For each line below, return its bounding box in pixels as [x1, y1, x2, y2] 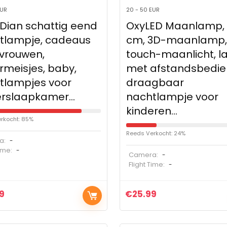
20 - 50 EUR [126, 6, 160, 14]
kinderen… [126, 104, 177, 119]
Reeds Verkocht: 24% [126, 129, 185, 138]
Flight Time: [128, 160, 166, 170]
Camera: [128, 150, 158, 160]
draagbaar [126, 75, 184, 90]
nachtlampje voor [126, 90, 218, 104]
